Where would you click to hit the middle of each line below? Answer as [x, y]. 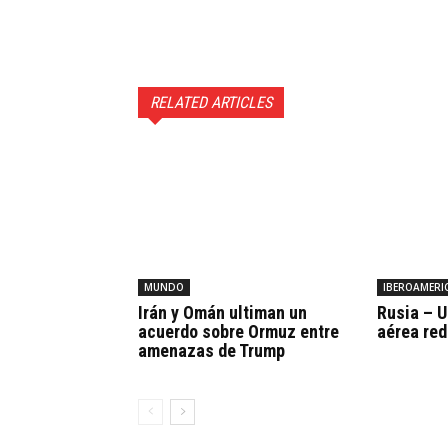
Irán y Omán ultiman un [222, 312]
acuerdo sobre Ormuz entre [238, 331]
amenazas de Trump [211, 350]
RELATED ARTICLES [211, 102]
